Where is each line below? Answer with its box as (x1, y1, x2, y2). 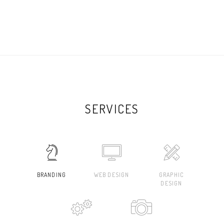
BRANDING (36, 170, 66, 178)
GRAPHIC (158, 170, 184, 178)
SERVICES (85, 100, 139, 116)
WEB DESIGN (93, 170, 129, 178)
